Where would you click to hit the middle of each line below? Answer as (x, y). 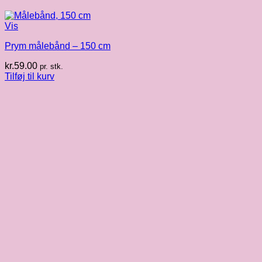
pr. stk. (51, 67)
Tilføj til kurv (30, 77)
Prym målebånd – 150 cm (58, 46)
